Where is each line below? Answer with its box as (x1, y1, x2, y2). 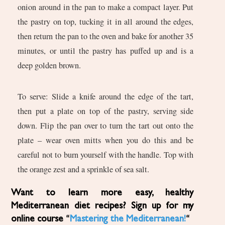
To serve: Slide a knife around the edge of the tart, (18, 91, 194, 102)
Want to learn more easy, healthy (11, 188, 21, 198)
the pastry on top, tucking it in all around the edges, (18, 16, 194, 28)
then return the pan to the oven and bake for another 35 (18, 31, 194, 42)
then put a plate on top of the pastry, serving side (18, 105, 194, 117)
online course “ (11, 214, 70, 224)
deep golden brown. (18, 60, 81, 71)
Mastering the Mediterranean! (70, 214, 186, 224)
